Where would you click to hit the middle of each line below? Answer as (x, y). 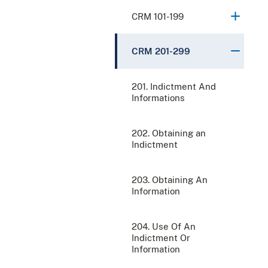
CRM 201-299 (161, 51)
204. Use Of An (164, 226)
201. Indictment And (174, 86)
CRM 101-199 (158, 16)
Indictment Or (161, 237)
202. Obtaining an (169, 133)
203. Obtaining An (170, 179)
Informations (158, 98)
